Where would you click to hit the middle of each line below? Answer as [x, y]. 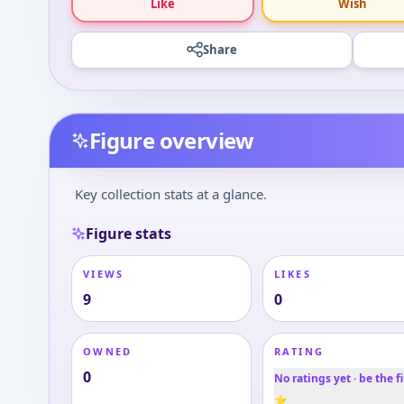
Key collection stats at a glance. [170, 193]
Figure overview [171, 140]
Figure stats [128, 233]
